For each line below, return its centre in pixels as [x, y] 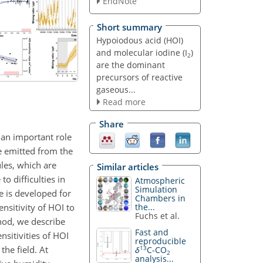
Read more [124, 102]
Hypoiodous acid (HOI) [139, 40]
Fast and [152, 232]
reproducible [161, 241]
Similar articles [128, 166]
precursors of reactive [139, 77]
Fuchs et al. [158, 215]
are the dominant [130, 65]
